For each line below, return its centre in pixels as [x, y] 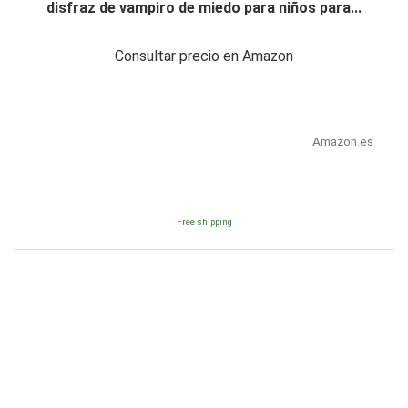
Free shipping [204, 222]
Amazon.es [342, 142]
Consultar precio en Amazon [204, 56]
